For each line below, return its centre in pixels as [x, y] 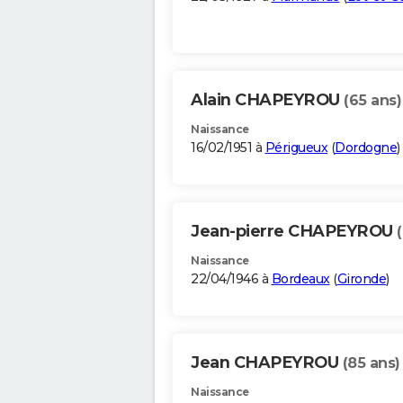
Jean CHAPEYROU [267, 363]
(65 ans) [372, 101]
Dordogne [366, 148]
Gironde [361, 279]
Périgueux [296, 148]
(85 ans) [371, 363]
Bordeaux [300, 279]
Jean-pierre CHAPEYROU [294, 232]
